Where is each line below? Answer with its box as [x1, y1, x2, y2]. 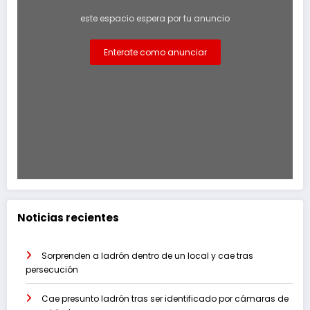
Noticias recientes [17, 210, 119, 225]
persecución [26, 264, 78, 276]
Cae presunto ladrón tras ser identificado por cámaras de [42, 293, 289, 305]
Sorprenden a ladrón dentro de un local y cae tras [42, 250, 253, 262]
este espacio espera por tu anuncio [80, 12, 230, 24]
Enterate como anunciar [103, 46, 207, 58]
